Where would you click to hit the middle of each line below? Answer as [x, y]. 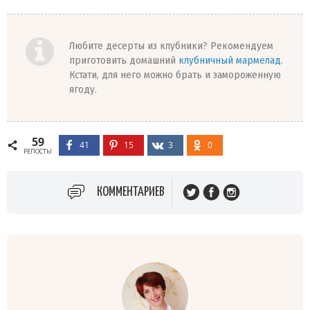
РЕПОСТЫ [38, 152]
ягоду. [83, 89]
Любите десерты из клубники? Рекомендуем [171, 45]
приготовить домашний [124, 60]
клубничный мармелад [230, 60]
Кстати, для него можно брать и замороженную [175, 74]
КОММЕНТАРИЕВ [131, 192]
